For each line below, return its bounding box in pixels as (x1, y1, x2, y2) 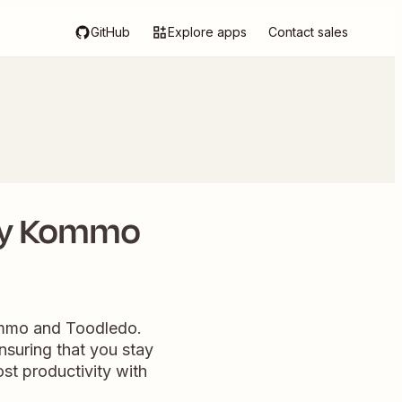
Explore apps (168, 24, 247, 39)
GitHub (91, 24, 130, 39)
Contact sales (268, 24, 348, 39)
